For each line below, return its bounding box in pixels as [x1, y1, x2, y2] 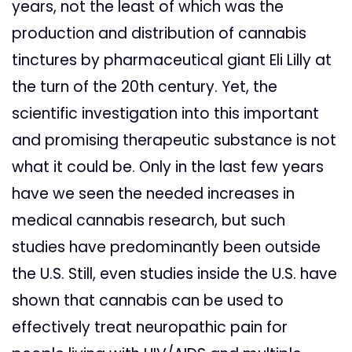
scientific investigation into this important [12, 103, 319, 125]
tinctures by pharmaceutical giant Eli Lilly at [12, 49, 332, 71]
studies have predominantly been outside [12, 236, 321, 258]
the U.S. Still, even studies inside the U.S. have [12, 263, 337, 285]
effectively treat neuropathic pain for [12, 317, 288, 339]
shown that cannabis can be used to [12, 290, 284, 312]
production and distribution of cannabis [12, 23, 306, 45]
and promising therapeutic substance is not [12, 130, 336, 152]
